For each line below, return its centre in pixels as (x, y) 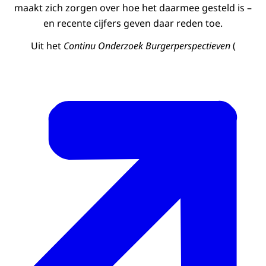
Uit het (47, 46)
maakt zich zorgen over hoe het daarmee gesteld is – (133, 8)
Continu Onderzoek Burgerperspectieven (147, 46)
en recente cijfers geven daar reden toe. (133, 23)
